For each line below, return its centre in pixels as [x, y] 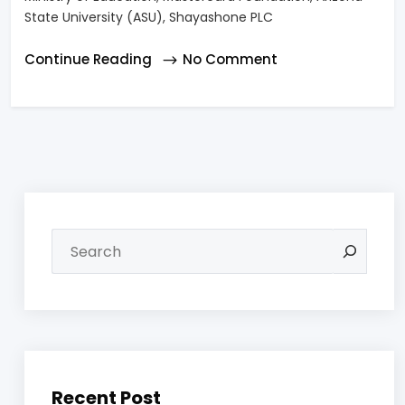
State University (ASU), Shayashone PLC [149, 18]
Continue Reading [90, 60]
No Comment [230, 60]
